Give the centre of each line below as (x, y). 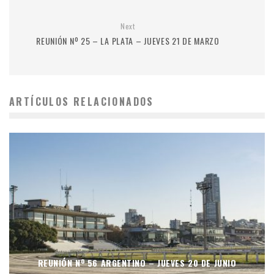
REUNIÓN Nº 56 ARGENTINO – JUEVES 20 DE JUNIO (137, 262)
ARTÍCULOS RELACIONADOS (82, 102)
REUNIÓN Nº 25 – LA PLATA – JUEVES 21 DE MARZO (128, 41)
